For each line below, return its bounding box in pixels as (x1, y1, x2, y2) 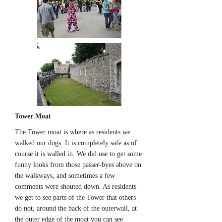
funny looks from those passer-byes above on (15, 161, 141, 168)
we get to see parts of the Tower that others (15, 194, 136, 201)
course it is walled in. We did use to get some (15, 150, 142, 158)
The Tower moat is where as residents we (15, 128, 130, 136)
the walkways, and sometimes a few (15, 172, 115, 179)
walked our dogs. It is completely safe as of (15, 139, 137, 147)
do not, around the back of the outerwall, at (15, 205, 137, 212)
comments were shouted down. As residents (15, 183, 136, 190)
